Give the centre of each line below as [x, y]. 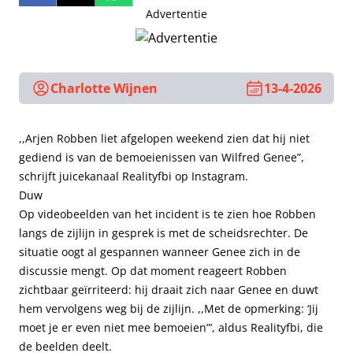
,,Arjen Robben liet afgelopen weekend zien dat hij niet [164, 138]
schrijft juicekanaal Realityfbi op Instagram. [134, 176]
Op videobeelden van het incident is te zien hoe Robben [167, 214]
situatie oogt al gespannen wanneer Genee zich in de [160, 252]
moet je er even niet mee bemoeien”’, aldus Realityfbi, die [171, 327]
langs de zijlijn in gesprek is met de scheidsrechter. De [163, 233]
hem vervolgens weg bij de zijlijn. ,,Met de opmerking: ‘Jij [169, 308]
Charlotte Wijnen [104, 88]
